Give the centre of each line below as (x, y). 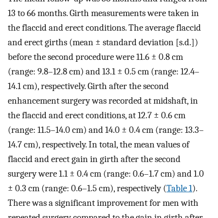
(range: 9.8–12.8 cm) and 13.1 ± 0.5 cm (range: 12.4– (104, 72)
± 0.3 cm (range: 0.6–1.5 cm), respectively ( (87, 189)
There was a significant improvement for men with (103, 203)
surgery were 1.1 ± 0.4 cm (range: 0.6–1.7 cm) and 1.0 (106, 174)
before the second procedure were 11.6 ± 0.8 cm (95, 57)
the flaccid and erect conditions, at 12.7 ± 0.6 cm (97, 116)
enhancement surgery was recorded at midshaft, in (103, 101)
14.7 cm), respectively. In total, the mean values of (99, 145)
